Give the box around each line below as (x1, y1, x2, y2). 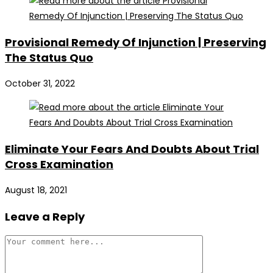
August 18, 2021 (5, 184, 67, 197)
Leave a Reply (5, 209, 85, 225)
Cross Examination (5, 157, 113, 172)
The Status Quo (5, 50, 93, 66)
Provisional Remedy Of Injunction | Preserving (5, 35, 266, 51)
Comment (4, 236, 49, 249)
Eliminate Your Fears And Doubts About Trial (5, 141, 259, 157)
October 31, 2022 (5, 77, 75, 90)
